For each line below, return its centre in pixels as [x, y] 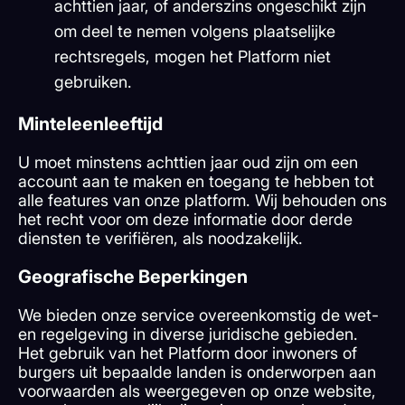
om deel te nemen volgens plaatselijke [195, 32]
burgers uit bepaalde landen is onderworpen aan [197, 372]
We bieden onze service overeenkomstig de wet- [198, 316]
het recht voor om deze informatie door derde [185, 220]
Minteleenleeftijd [90, 124]
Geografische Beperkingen [133, 277]
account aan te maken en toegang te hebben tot [196, 182]
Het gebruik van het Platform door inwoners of [188, 353]
